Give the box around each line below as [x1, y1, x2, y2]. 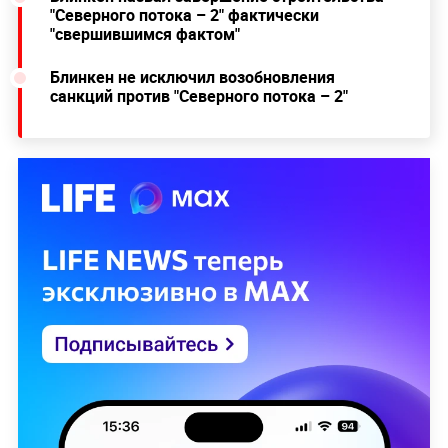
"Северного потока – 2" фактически [49, 3, 319, 26]
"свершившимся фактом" [49, 22, 240, 45]
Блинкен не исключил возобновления [49, 65, 335, 88]
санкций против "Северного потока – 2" [49, 84, 348, 107]
